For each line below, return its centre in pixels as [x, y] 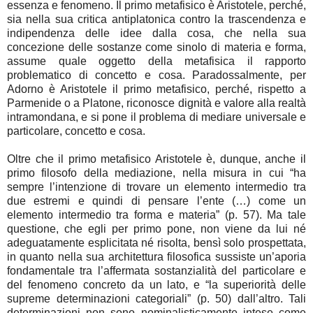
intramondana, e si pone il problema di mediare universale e [156, 117]
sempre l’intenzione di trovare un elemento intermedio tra [156, 187]
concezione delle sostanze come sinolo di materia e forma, [156, 48]
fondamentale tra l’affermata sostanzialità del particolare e [156, 271]
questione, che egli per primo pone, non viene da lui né [156, 229]
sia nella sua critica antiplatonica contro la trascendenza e [156, 20]
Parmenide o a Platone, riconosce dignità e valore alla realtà [156, 103]
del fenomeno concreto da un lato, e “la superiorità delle [156, 285]
